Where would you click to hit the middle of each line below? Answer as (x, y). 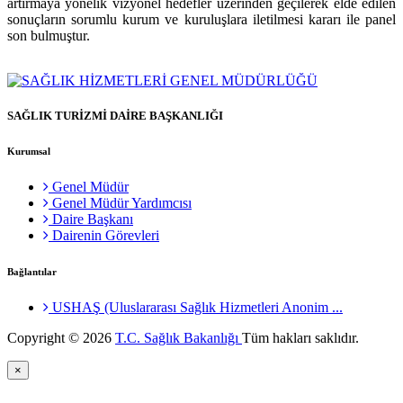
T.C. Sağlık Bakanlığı (179, 337)
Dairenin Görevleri (104, 235)
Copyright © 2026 (61, 337)
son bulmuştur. (50, 35)
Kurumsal (29, 151)
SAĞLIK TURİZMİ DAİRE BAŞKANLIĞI (115, 115)
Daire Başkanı (91, 219)
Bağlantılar (32, 271)
